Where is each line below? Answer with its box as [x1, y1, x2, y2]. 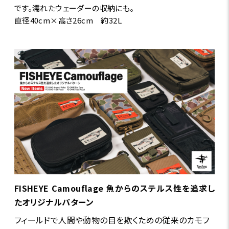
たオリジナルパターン [14, 196, 94, 209]
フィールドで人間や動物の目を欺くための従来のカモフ [14, 214, 210, 226]
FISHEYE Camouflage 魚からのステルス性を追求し [14, 182, 215, 195]
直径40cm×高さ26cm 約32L [14, 15, 122, 26]
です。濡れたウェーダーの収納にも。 [14, 3, 134, 14]
